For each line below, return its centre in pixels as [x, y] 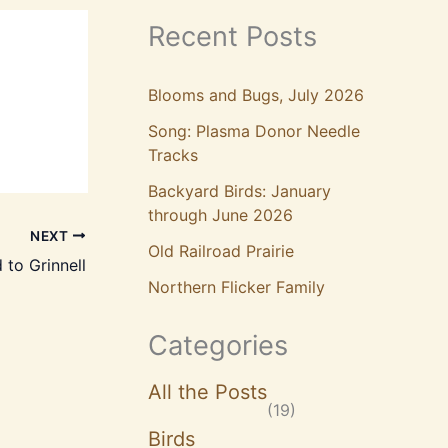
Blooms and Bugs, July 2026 [256, 95]
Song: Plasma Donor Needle [254, 131]
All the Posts [207, 392]
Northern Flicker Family [236, 287]
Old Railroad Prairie [221, 251]
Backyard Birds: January [239, 191]
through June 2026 [220, 215]
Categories [218, 346]
